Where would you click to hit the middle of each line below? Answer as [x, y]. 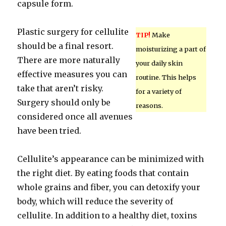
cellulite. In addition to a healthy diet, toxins [107, 215]
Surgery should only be [64, 102]
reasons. [149, 105]
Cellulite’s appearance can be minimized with [111, 159]
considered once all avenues [75, 117]
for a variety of [158, 91]
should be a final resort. [66, 46]
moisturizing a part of [171, 49]
